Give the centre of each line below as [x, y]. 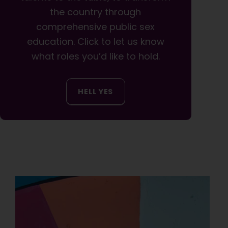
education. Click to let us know [95, 41]
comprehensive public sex [96, 26]
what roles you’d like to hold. [95, 56]
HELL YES [96, 91]
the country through [96, 12]
